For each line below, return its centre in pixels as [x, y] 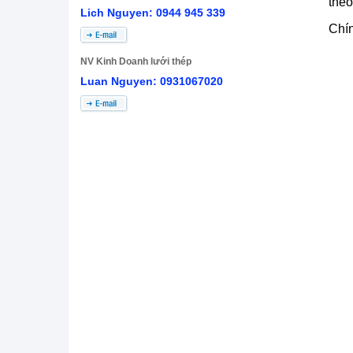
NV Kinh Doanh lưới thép [136, 61]
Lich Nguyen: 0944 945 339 [153, 13]
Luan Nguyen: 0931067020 [152, 81]
